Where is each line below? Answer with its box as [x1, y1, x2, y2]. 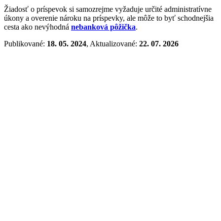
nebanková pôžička [71, 22, 136, 31]
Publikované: [4, 39, 47, 48]
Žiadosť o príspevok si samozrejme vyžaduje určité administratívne [4, 4, 212, 13]
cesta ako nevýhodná [4, 22, 71, 31]
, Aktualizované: [86, 39, 139, 48]
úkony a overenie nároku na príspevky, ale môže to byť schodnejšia [4, 13, 214, 22]
